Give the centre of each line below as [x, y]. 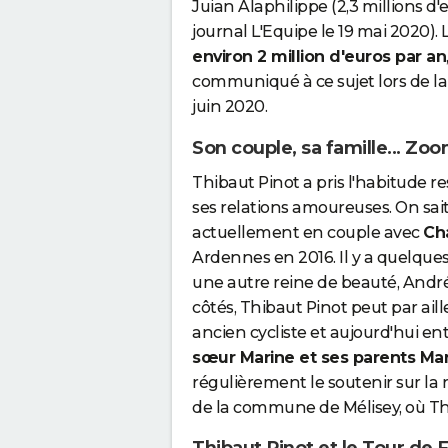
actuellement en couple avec [307, 232]
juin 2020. [229, 107]
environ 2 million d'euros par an [319, 57]
